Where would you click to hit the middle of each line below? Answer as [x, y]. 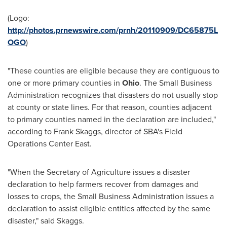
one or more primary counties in [65, 83]
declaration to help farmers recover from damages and [103, 184]
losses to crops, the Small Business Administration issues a [111, 197]
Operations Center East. [50, 144]
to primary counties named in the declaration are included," [112, 120]
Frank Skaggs [77, 132]
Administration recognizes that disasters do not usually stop [113, 95]
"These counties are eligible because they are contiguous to [113, 71]
